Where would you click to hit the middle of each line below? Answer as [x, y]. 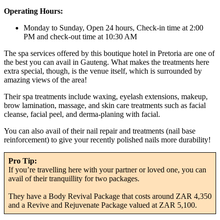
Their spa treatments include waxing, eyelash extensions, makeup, [106, 97]
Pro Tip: [23, 161]
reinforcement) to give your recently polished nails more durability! [107, 140]
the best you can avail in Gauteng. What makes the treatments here [107, 62]
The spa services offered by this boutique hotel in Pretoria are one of [109, 54]
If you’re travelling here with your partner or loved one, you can [107, 170]
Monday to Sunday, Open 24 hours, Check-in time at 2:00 [113, 28]
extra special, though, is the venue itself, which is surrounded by [103, 71]
